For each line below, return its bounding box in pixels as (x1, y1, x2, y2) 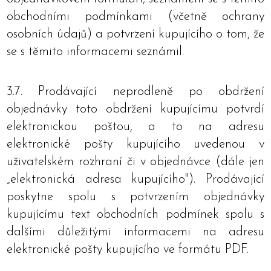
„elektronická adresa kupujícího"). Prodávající (7, 173, 264, 186)
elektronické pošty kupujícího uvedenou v (7, 138, 264, 151)
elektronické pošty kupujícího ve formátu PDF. (7, 243, 249, 256)
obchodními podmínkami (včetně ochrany (7, 10, 264, 23)
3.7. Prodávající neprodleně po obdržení (7, 85, 264, 98)
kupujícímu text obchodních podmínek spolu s (7, 208, 264, 221)
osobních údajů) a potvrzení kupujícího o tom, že (7, 28, 264, 41)
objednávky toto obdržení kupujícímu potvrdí (7, 103, 264, 116)
